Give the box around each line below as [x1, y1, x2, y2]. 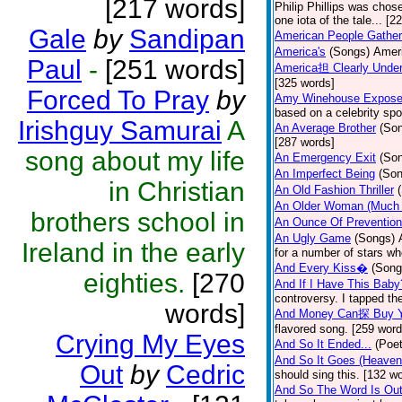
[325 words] [275, 76, 335, 90]
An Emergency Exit [275, 151, 376, 164]
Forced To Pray [27, 85, 209, 115]
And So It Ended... [275, 337, 371, 351]
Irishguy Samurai [18, 116, 222, 145]
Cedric [166, 360, 245, 389]
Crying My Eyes [56, 329, 245, 359]
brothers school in [31, 207, 245, 237]
